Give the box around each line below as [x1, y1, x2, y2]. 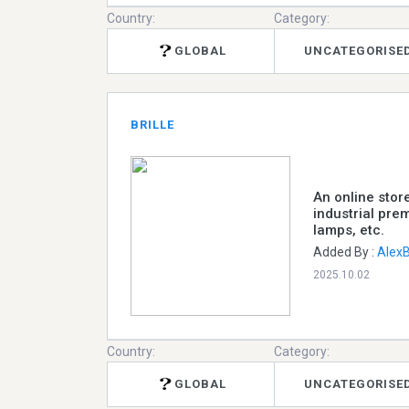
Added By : [313, 244, 377, 259]
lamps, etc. [313, 221, 384, 238]
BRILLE [131, 117, 174, 131]
